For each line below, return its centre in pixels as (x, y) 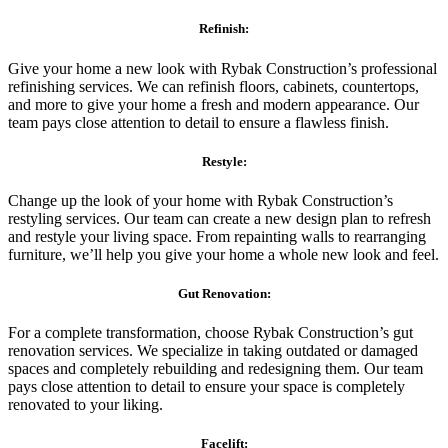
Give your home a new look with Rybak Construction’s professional (222, 68)
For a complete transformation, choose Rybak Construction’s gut (210, 333)
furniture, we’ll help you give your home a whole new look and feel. (223, 254)
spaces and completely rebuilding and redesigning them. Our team (215, 369)
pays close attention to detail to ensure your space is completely (206, 387)
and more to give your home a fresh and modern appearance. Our (213, 104)
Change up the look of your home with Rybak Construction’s (200, 200)
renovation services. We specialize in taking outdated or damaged (213, 351)
